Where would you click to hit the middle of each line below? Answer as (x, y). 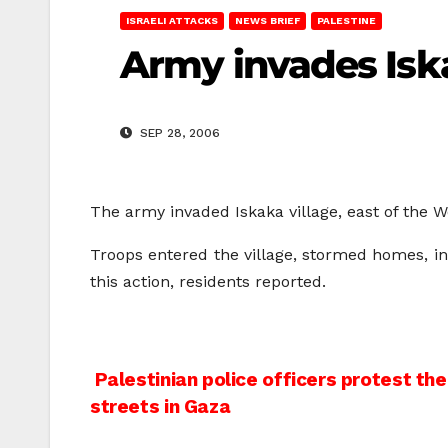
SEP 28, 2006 (178, 133)
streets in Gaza (160, 407)
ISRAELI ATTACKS (172, 20)
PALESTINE (346, 20)
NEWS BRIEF (267, 20)
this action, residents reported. (208, 282)
